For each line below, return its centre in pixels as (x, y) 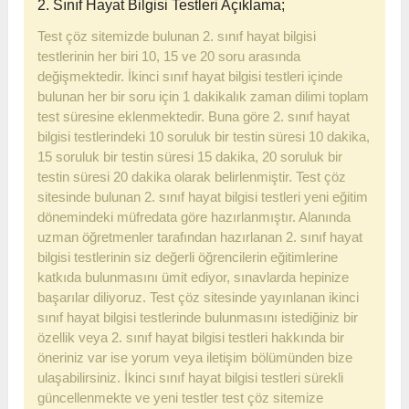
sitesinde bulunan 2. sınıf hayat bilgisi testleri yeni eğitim (203, 196)
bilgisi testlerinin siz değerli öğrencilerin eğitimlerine (188, 257)
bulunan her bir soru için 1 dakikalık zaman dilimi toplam (204, 96)
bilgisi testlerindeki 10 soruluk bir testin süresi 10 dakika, (204, 136)
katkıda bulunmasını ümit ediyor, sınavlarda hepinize (194, 277)
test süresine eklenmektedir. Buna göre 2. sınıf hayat (194, 116)
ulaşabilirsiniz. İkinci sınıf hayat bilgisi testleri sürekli (191, 377)
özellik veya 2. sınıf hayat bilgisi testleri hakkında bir (191, 337)
